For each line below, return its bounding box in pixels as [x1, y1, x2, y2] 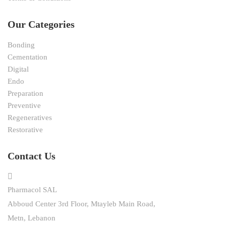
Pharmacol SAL [8, 185, 57, 194]
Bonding [8, 40, 35, 49]
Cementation [8, 52, 47, 61]
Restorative [8, 125, 43, 134]
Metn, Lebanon [8, 213, 55, 222]
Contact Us [8, 150, 55, 161]
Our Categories [8, 18, 75, 30]
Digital [8, 65, 29, 73]
